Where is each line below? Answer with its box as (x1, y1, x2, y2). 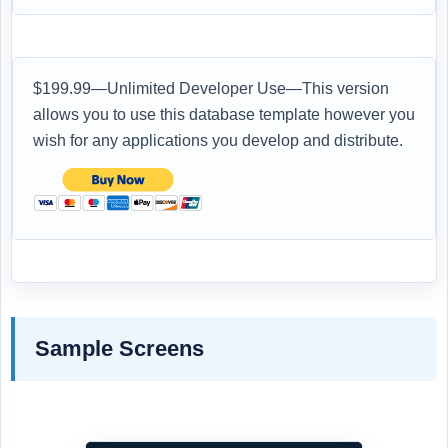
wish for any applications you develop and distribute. (33, 131, 403, 149)
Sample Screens (35, 335, 204, 361)
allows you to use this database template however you (33, 105, 415, 123)
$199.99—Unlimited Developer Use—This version (33, 79, 389, 97)
